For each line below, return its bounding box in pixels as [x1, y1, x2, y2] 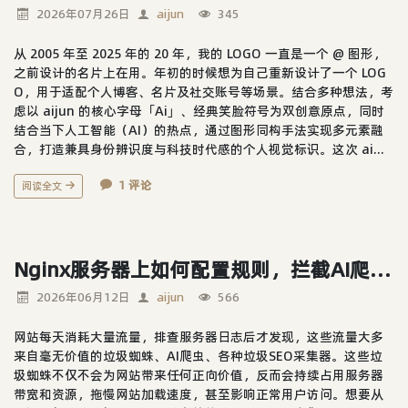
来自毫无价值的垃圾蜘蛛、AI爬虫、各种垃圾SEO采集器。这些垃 [14, 346, 382, 365]
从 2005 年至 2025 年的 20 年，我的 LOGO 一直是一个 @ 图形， [14, 44, 386, 63]
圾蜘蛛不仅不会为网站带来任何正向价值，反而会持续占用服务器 [14, 365, 383, 384]
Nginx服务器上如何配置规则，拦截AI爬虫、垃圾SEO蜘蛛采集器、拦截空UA [370, 255, 391, 283]
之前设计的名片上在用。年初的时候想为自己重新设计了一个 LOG [14, 63, 386, 82]
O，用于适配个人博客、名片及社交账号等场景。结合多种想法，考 [14, 82, 393, 101]
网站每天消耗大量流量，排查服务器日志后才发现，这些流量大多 [14, 327, 383, 346]
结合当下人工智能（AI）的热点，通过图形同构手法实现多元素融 [14, 120, 383, 139]
